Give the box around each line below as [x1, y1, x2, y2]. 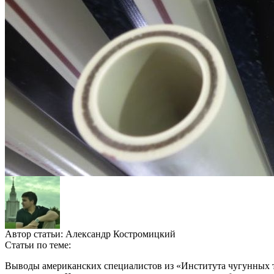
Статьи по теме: [5, 240, 71, 251]
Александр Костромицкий [65, 229, 176, 240]
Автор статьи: [5, 229, 65, 240]
